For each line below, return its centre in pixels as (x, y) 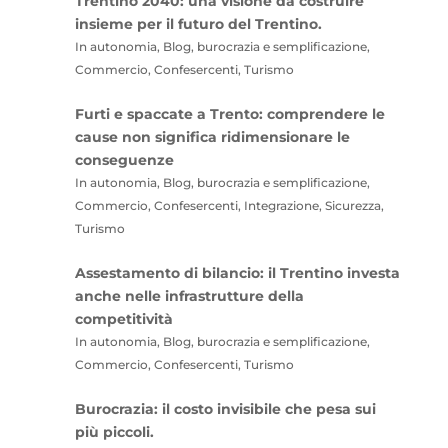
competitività (123, 318)
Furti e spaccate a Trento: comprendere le (229, 113)
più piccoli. (114, 431)
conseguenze (124, 159)
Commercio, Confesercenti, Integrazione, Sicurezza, (229, 205)
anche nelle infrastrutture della (189, 295)
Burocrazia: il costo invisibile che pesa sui (225, 408)
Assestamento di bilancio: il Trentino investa (237, 272)
